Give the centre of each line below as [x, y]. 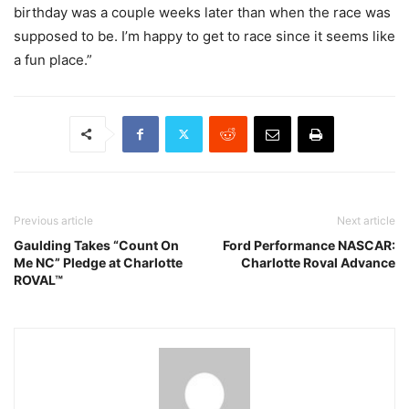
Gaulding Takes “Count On [96, 245]
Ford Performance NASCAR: [309, 245]
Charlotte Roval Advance [318, 262]
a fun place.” [53, 59]
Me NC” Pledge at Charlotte [98, 262]
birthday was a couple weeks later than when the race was [202, 12]
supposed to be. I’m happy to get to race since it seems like [204, 36]
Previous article [53, 220]
